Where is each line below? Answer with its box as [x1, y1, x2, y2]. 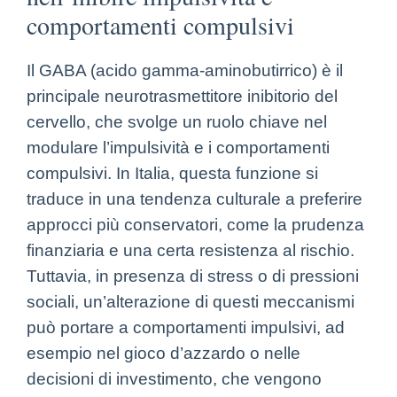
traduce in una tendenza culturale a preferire [27, 189, 362, 208]
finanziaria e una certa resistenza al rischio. [27, 240, 354, 260]
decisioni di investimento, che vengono [27, 369, 322, 388]
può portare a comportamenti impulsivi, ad [27, 317, 345, 337]
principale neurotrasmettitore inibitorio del [27, 86, 338, 105]
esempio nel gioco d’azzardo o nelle [27, 343, 300, 362]
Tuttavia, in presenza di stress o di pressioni [27, 266, 359, 285]
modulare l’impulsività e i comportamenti [27, 137, 330, 157]
